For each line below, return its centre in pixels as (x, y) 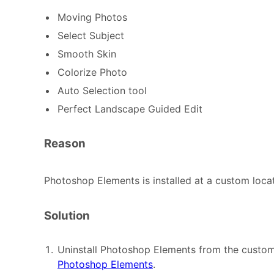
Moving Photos (92, 17)
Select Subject (91, 35)
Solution (67, 216)
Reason (65, 143)
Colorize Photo (92, 72)
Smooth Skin (87, 54)
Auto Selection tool (102, 90)
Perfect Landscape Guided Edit (130, 109)
